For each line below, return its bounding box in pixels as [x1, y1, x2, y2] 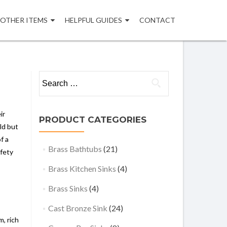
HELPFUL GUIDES [65, 16, 122, 24]
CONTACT [139, 16, 175, 24]
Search [39, 71, 62, 81]
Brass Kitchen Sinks [48, 164, 116, 173]
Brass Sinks [48, 183, 88, 193]
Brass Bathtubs [48, 144, 102, 154]
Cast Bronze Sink [48, 203, 107, 213]
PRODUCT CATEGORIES [39, 115, 146, 125]
